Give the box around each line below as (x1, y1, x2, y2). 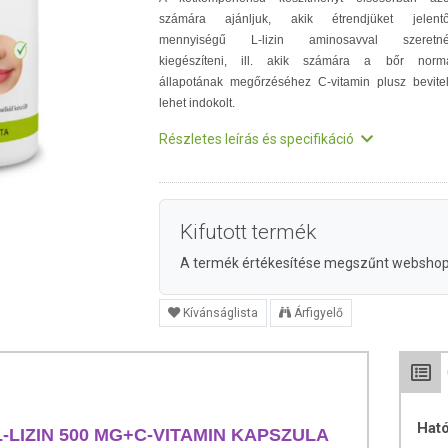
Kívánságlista (183, 306, 258, 320)
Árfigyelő (294, 306, 343, 320)
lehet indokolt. (159, 96, 235, 110)
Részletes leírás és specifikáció (159, 131, 357, 147)
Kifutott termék (180, 220, 316, 244)
